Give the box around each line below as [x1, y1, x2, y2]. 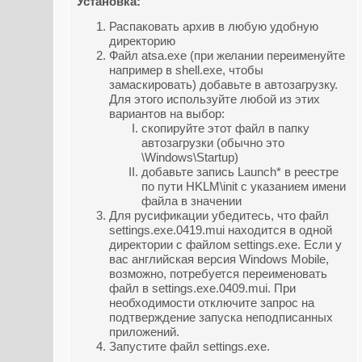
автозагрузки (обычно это [141, 136, 285, 149]
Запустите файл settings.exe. [109, 339, 271, 353]
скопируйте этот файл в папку [141, 121, 310, 135]
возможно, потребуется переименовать [109, 267, 328, 280]
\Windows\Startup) [141, 150, 239, 164]
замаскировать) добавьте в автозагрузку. [109, 78, 339, 91]
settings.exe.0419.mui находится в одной [109, 223, 333, 237]
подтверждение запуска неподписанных [109, 310, 334, 324]
